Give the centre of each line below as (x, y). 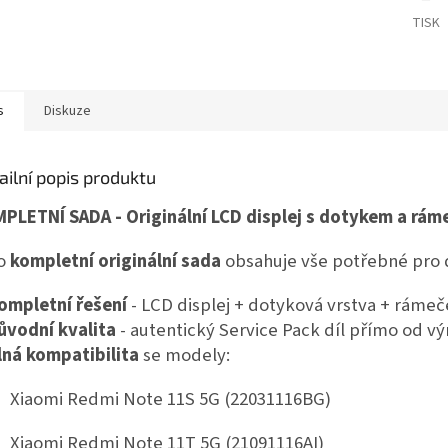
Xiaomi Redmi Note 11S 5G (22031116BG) (170, 399)
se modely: (184, 355)
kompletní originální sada (115, 261)
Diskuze (67, 111)
